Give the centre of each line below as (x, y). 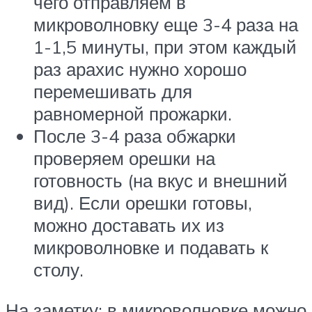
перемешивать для (113, 92)
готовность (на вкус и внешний (161, 181)
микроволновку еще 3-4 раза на (166, 25)
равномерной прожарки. (133, 114)
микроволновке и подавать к (151, 248)
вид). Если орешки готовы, (143, 203)
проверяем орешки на (124, 158)
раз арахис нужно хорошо (140, 69)
